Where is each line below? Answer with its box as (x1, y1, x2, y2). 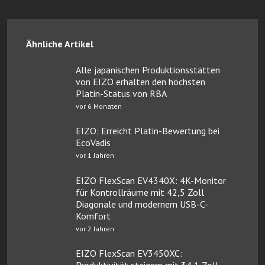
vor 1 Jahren (76, 150, 114, 160)
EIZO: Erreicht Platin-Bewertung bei (76, 124, 219, 137)
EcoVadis (76, 136, 111, 148)
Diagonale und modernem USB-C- (76, 198, 208, 210)
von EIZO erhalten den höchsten (76, 75, 205, 88)
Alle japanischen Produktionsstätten (76, 63, 220, 76)
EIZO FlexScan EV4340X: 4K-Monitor (76, 174, 226, 186)
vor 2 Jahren (76, 224, 114, 233)
